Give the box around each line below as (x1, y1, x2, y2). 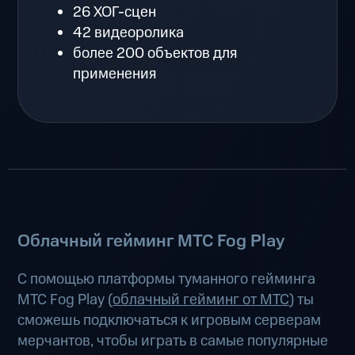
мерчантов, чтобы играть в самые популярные (17, 330, 329, 353)
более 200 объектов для (73, 42, 238, 64)
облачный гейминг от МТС (113, 289, 290, 311)
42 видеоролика (73, 21, 185, 44)
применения (73, 63, 157, 85)
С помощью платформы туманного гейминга (17, 269, 316, 291)
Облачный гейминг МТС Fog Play (17, 229, 285, 254)
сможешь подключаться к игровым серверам (17, 310, 322, 332)
